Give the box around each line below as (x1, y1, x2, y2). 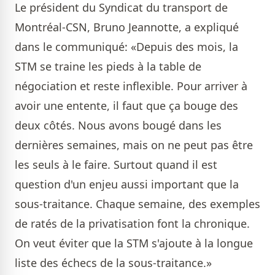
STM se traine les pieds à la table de (15, 59, 201, 74)
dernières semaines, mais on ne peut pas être (15, 137, 253, 153)
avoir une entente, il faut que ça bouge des (15, 98, 238, 114)
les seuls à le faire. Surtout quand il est (15, 157, 217, 172)
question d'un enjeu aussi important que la (15, 177, 239, 192)
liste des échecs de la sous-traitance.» (15, 255, 212, 271)
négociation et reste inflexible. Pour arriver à (15, 79, 247, 94)
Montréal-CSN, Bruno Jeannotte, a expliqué (15, 20, 239, 35)
